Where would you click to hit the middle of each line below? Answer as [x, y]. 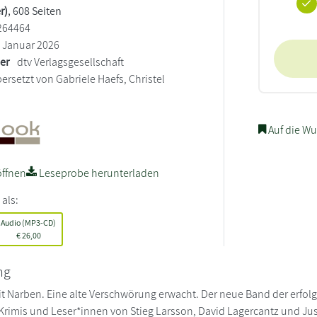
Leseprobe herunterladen [98, 173]
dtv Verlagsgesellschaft [71, 62]
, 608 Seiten [35, 11]
